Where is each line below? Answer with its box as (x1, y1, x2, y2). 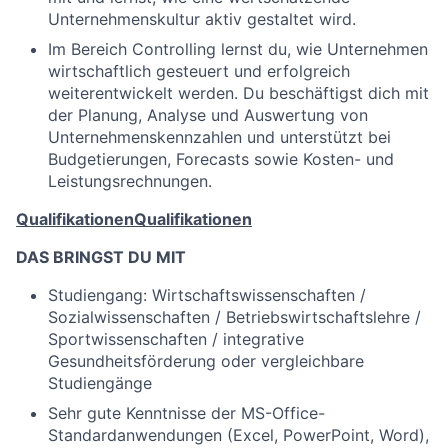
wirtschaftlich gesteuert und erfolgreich (48, 61, 350, 81)
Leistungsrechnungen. (48, 171, 212, 191)
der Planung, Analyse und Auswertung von (48, 105, 368, 125)
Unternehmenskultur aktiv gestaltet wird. (48, 9, 356, 29)
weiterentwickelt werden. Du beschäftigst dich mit (48, 83, 429, 103)
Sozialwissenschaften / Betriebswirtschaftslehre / (48, 307, 421, 327)
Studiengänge (48, 373, 152, 393)
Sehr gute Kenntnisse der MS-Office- (48, 403, 325, 423)
